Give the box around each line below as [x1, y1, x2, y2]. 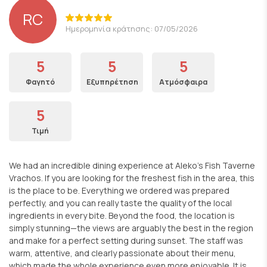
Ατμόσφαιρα [159, 76, 207, 87]
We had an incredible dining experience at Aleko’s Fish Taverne [9, 159, 255, 171]
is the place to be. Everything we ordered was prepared [9, 184, 229, 196]
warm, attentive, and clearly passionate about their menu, [9, 247, 236, 259]
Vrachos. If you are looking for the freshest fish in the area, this [9, 172, 254, 184]
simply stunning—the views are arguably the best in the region [9, 222, 253, 234]
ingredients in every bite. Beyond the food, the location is [9, 209, 235, 221]
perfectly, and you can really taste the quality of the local [9, 197, 232, 209]
